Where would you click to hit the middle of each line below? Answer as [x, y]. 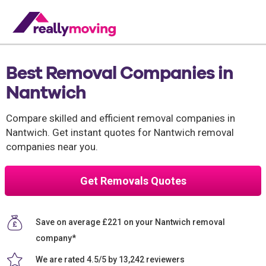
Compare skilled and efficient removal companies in [121, 118]
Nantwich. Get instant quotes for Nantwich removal [120, 132]
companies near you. [52, 147]
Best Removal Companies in [120, 72]
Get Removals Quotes [133, 181]
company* [56, 238]
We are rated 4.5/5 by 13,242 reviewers [110, 259]
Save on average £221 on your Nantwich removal [130, 222]
